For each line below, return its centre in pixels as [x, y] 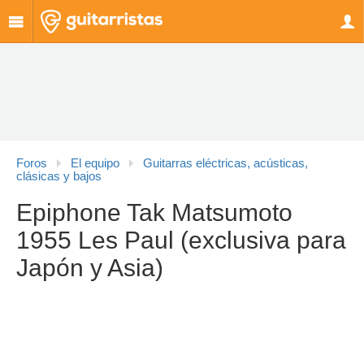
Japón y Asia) [90, 268]
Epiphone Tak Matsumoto [154, 212]
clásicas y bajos [59, 176]
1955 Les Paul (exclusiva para [181, 240]
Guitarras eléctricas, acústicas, [225, 163]
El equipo [95, 163]
